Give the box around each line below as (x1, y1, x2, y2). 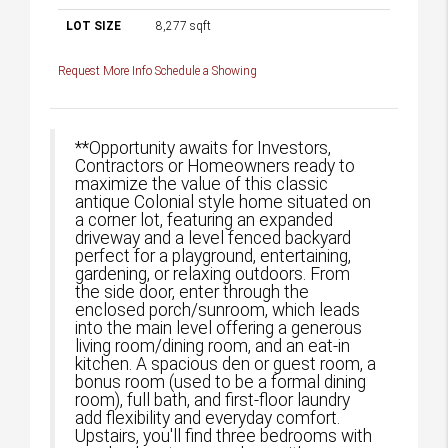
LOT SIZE (66, 19, 121, 33)
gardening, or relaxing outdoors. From (75, 264, 350, 284)
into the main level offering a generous (75, 318, 362, 338)
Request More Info (58, 64, 155, 78)
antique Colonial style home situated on (75, 192, 371, 212)
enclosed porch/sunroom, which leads (75, 300, 360, 320)
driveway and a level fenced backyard (75, 228, 351, 248)
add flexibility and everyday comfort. (75, 408, 340, 428)
